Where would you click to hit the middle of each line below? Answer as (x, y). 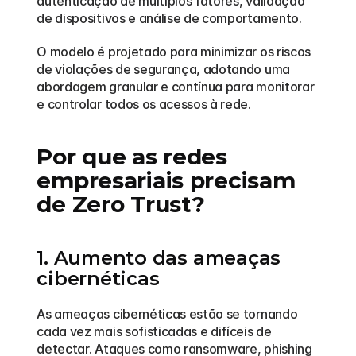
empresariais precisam (166, 180)
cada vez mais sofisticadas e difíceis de (154, 331)
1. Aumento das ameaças (159, 258)
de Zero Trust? (121, 204)
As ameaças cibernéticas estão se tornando (167, 314)
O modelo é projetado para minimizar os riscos (174, 52)
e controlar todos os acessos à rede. (144, 104)
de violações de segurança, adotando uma (163, 69)
